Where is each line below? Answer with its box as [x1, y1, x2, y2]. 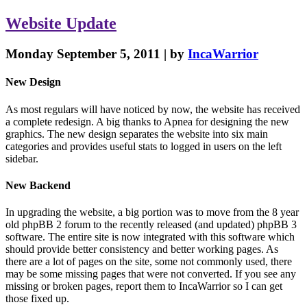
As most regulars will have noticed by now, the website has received [5, 103, 300, 115]
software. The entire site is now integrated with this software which [5, 231, 295, 243]
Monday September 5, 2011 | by [5, 47, 188, 62]
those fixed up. [5, 293, 69, 305]
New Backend [5, 179, 71, 191]
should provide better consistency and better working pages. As [5, 243, 278, 256]
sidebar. [5, 152, 38, 164]
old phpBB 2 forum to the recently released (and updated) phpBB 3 [5, 219, 297, 231]
